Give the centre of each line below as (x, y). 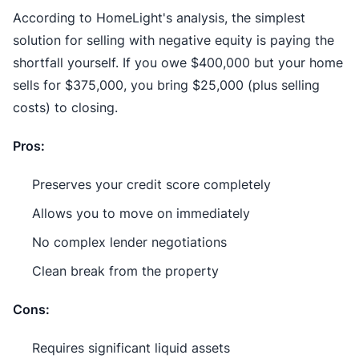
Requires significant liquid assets (131, 347)
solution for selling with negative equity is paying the (173, 40)
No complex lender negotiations (129, 242)
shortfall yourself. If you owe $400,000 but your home (178, 62)
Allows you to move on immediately (141, 213)
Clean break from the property (125, 270)
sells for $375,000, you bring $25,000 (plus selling (166, 85)
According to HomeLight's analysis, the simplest (159, 17)
